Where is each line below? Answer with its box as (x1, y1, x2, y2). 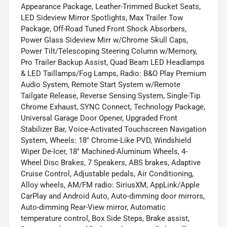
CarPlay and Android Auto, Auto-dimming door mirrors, (21, 192, 205, 201)
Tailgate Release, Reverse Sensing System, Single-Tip (21, 91, 200, 101)
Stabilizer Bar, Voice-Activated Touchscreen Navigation (21, 125, 206, 134)
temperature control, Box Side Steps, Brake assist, (21, 214, 190, 223)
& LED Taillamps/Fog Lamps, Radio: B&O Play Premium (21, 69, 206, 79)
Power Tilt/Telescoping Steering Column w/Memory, (21, 47, 197, 56)
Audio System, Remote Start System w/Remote (21, 80, 180, 90)
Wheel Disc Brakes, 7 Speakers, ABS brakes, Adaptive (21, 158, 201, 168)
